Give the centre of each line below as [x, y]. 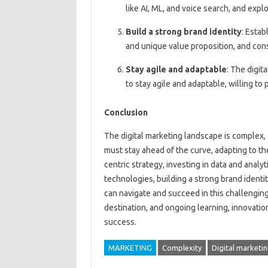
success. [120, 222]
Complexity [182, 248]
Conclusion [126, 113]
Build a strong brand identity [183, 32]
